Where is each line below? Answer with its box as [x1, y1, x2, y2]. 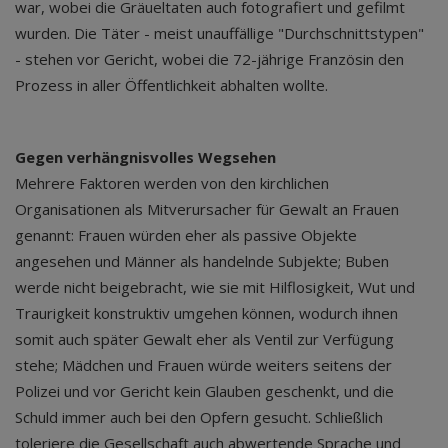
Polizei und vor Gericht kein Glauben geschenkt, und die [15, 381, 394, 401]
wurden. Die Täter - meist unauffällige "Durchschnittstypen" [15, 23, 424, 43]
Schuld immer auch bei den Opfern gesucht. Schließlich [15, 407, 383, 427]
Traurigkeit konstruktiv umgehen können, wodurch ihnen [15, 303, 398, 323]
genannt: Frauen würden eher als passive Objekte [15, 225, 357, 245]
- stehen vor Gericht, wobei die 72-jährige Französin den [15, 49, 404, 69]
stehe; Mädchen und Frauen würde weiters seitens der [15, 355, 392, 375]
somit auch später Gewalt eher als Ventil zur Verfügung [15, 329, 394, 349]
